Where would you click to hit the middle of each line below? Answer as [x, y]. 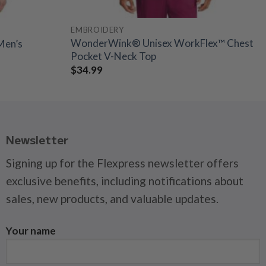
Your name [31, 230]
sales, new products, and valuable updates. [112, 198]
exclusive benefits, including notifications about [124, 180]
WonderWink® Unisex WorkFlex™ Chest [162, 43]
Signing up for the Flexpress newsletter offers [122, 163]
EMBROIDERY [97, 30]
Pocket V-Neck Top [114, 56]
